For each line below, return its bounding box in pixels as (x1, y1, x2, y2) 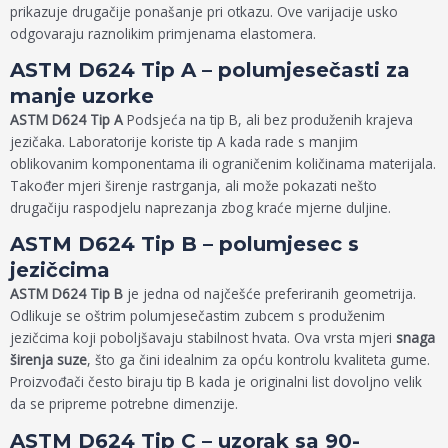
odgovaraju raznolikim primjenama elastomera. (10, 23, 316, 43)
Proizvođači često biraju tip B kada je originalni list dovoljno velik (10, 372, 422, 392)
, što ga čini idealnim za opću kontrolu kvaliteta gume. (87, 350, 430, 370)
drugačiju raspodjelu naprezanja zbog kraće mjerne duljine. (10, 198, 391, 218)
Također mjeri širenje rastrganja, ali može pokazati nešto (10, 176, 377, 196)
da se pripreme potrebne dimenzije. (10, 394, 238, 414)
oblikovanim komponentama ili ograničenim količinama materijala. (10, 154, 436, 174)
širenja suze (10, 350, 87, 370)
